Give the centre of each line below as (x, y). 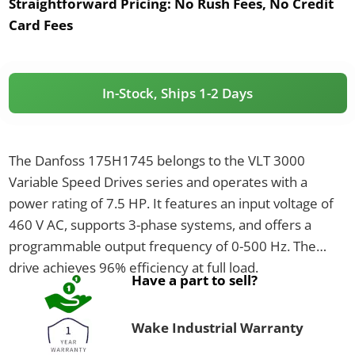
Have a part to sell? (194, 280)
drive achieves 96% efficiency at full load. (133, 267)
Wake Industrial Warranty (217, 327)
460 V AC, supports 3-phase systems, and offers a (160, 224)
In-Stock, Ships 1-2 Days (177, 93)
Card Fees (40, 25)
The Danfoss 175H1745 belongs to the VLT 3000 (157, 160)
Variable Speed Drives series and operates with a (158, 181)
